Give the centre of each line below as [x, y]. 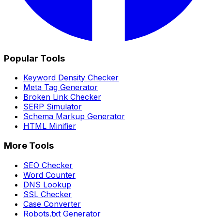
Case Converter [52, 204]
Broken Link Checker [62, 97]
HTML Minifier [50, 126]
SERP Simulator [53, 107]
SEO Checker [48, 165]
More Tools [29, 146]
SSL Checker [47, 194]
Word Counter [49, 175]
